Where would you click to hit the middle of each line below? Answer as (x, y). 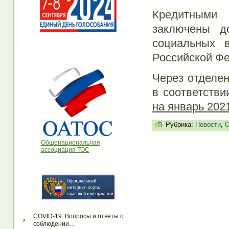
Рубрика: (179, 124)
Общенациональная (70, 143)
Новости (208, 124)
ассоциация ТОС (65, 150)
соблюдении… (54, 224)
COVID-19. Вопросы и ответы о (78, 216)
